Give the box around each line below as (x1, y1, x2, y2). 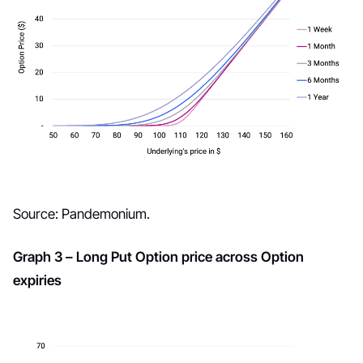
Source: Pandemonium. (13, 206, 150, 223)
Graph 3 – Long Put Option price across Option (13, 249, 304, 266)
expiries (13, 272, 62, 289)
